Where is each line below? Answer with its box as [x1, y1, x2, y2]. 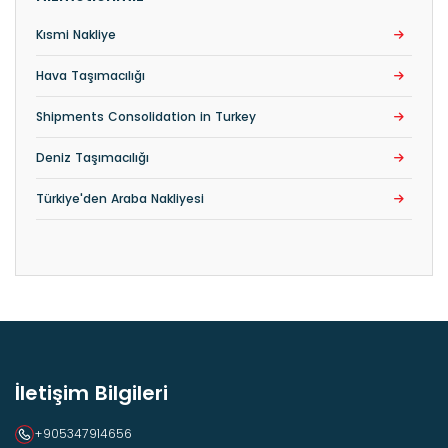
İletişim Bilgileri [15, 379, 168, 407]
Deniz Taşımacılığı [36, 149, 149, 166]
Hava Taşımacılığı [36, 67, 145, 84]
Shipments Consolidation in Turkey [36, 108, 256, 125]
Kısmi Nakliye [36, 26, 116, 43]
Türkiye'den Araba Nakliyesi [36, 190, 204, 207]
